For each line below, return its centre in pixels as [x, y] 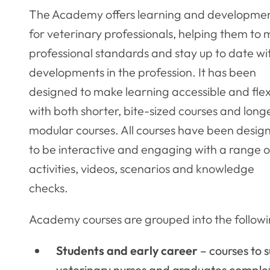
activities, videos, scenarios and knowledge [142, 169]
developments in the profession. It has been [143, 72]
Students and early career [127, 251]
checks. [49, 188]
